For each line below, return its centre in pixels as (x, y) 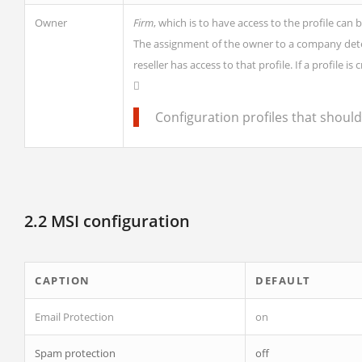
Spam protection (75, 353)
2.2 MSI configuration (107, 221)
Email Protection (74, 317)
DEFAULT (283, 280)
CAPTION (63, 280)
